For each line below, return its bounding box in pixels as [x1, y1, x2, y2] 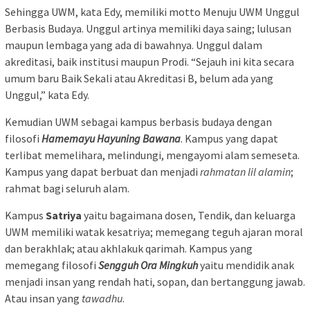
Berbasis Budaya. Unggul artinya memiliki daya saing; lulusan [5, 21, 291, 35]
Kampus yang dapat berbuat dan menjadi [5, 164, 200, 179]
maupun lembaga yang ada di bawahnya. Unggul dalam [5, 37, 262, 52]
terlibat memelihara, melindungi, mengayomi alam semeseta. [5, 147, 300, 162]
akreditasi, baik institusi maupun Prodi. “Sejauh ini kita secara [5, 54, 294, 69]
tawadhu [82, 291, 122, 305]
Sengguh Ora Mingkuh [98, 257, 200, 272]
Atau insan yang [5, 291, 82, 305]
